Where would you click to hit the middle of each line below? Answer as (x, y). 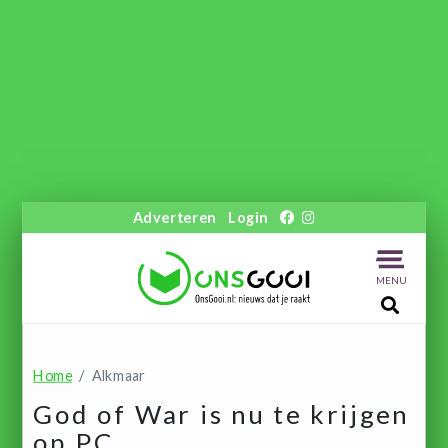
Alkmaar (118, 375)
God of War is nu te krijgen (221, 414)
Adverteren (174, 217)
